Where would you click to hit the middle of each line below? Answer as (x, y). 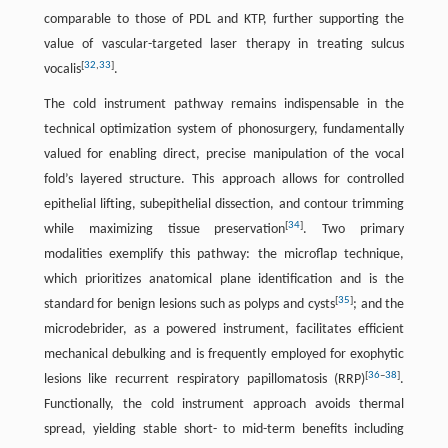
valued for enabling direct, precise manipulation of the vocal (224, 154)
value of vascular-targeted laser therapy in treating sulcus (224, 44)
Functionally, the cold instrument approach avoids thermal (224, 404)
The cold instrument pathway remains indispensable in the (224, 104)
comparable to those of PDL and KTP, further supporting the (224, 19)
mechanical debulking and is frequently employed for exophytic (224, 354)
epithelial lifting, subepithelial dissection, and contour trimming (224, 204)
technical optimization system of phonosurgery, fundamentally (224, 129)
